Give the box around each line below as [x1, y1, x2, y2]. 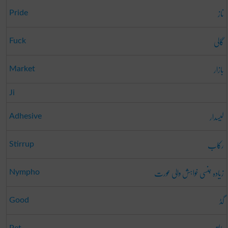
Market [9, 64, 35, 73]
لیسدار [209, 106, 224, 127]
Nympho [9, 167, 40, 176]
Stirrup [9, 139, 34, 148]
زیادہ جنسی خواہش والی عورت [154, 162, 224, 183]
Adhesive [9, 111, 42, 120]
